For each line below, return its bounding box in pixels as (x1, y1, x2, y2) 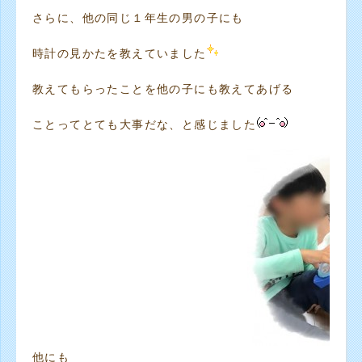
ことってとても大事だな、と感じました (32, 118, 257, 131)
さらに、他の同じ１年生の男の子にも (32, 11, 244, 24)
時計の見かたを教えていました (32, 47, 207, 60)
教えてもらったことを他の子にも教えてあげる (32, 82, 294, 95)
